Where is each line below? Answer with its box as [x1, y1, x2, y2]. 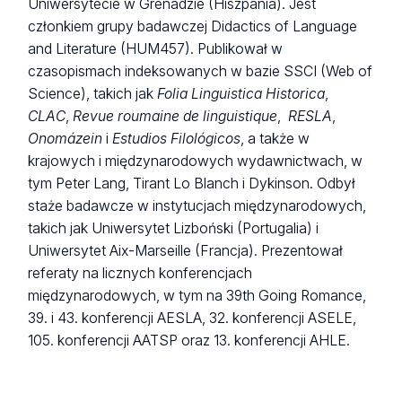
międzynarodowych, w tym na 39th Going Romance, [28, 287, 367, 305]
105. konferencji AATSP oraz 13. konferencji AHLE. [28, 332, 351, 350]
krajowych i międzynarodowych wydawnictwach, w [28, 153, 363, 170]
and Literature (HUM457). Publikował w [28, 40, 284, 58]
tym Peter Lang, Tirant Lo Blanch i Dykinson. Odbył [28, 175, 356, 193]
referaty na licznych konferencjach [28, 265, 253, 283]
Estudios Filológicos [112, 130, 241, 148]
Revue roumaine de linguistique [73, 108, 278, 126]
